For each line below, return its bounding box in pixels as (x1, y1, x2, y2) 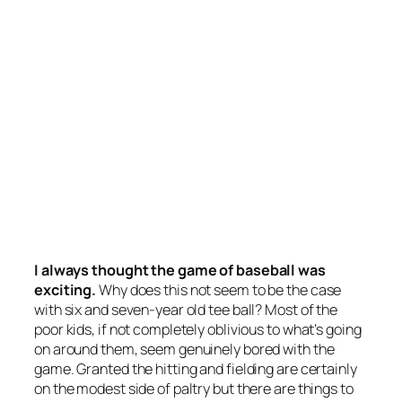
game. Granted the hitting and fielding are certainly (34, 359, 357, 380)
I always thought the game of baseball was (34, 260, 326, 281)
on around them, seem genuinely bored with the (34, 339, 335, 360)
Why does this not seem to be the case (96, 280, 342, 301)
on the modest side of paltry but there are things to (34, 379, 354, 399)
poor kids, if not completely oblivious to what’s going (34, 319, 362, 340)
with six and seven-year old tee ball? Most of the (34, 300, 338, 320)
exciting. (34, 280, 97, 301)
